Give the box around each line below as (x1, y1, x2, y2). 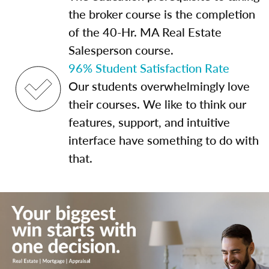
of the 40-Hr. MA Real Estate (68, 23, 222, 40)
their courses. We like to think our (68, 95, 246, 112)
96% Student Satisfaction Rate (68, 59, 229, 76)
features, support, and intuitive (68, 113, 230, 130)
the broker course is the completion (68, 5, 255, 22)
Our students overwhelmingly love (68, 77, 250, 94)
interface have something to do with (68, 131, 259, 148)
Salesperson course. (68, 41, 174, 58)
